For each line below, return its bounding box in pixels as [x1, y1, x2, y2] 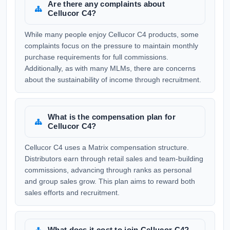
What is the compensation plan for [48, 112, 176, 121]
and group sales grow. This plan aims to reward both [25, 177, 195, 185]
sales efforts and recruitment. [25, 188, 120, 197]
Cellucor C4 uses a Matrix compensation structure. [25, 143, 189, 151]
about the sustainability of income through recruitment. [25, 75, 201, 84]
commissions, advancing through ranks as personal [25, 166, 191, 174]
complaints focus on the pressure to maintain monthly [25, 42, 198, 50]
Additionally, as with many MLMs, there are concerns [25, 64, 196, 72]
